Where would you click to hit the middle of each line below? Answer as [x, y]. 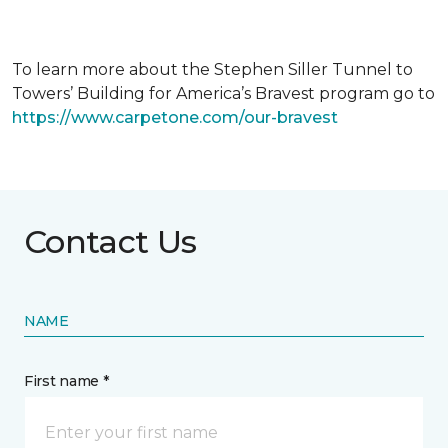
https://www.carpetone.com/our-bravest [175, 117]
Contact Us [110, 241]
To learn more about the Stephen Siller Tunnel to [212, 69]
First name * [66, 381]
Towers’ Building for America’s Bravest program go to [223, 93]
